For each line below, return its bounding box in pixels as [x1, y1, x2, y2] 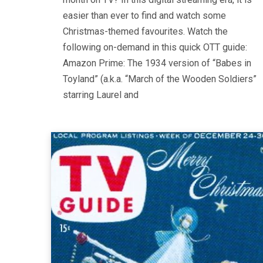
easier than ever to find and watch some [63, 9, 226, 21]
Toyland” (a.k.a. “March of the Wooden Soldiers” [63, 73, 257, 85]
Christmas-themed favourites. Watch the [63, 25, 228, 37]
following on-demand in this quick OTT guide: [63, 41, 247, 53]
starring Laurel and [63, 89, 139, 100]
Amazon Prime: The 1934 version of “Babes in [63, 57, 251, 69]
